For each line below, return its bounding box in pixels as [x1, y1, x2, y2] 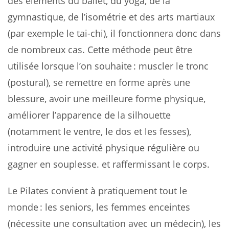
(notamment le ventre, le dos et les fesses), [8, 125, 191, 138]
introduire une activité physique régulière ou [8, 141, 199, 154]
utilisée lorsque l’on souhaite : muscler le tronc [8, 59, 209, 72]
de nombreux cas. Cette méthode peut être [8, 43, 192, 56]
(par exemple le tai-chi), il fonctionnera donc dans [8, 27, 221, 39]
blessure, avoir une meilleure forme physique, [8, 92, 205, 105]
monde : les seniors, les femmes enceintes [8, 200, 190, 213]
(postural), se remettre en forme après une [8, 76, 190, 88]
